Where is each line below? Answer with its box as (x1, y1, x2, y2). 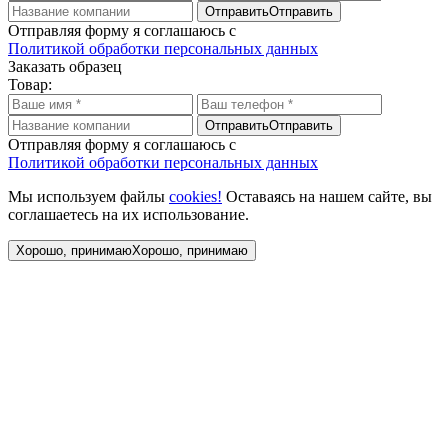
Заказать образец (8, 57, 122, 75)
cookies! (169, 187, 222, 205)
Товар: (8, 75, 52, 93)
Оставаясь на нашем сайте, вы (222, 187, 432, 205)
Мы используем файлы (8, 187, 169, 205)
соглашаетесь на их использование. (8, 205, 249, 223)
